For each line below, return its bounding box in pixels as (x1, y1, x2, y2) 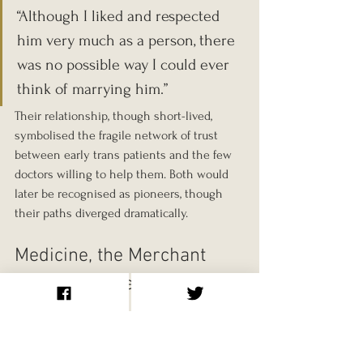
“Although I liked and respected (17, 6, 224, 25)
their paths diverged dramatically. (15, 205, 188, 220)
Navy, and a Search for (15, 272, 204, 296)
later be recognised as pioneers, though (15, 186, 226, 201)
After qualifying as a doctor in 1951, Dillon (15, 329, 232, 344)
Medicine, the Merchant (15, 244, 211, 267)
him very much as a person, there (17, 31, 239, 49)
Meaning (15, 301, 85, 324)
